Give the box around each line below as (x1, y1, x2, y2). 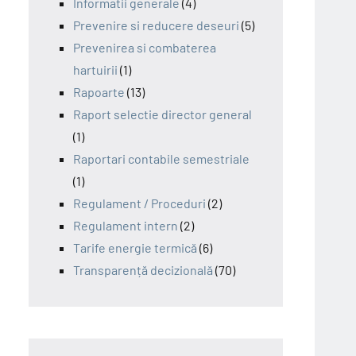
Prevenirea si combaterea (73, 39, 216, 55)
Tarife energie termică (73, 239, 197, 255)
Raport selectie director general (73, 106, 252, 122)
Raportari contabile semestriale (73, 150, 250, 166)
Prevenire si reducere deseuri (73, 17, 239, 33)
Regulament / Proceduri (73, 195, 206, 211)
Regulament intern (73, 217, 178, 233)
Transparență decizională (73, 261, 213, 277)
